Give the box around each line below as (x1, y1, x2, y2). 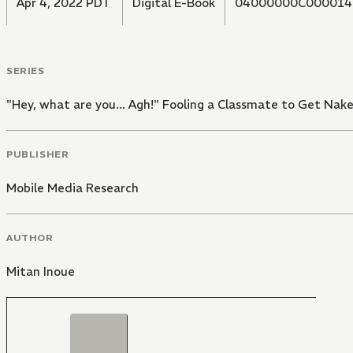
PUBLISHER (6, 147, 69, 160)
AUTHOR (6, 231, 54, 243)
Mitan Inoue (6, 263, 75, 279)
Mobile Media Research (6, 180, 139, 195)
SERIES (6, 65, 45, 77)
